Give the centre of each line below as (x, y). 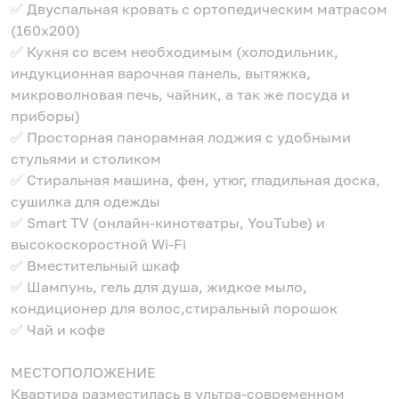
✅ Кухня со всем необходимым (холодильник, (175, 52)
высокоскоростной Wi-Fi (98, 244)
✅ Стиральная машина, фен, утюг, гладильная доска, (195, 180)
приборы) (45, 116)
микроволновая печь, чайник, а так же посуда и (180, 94)
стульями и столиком (86, 159)
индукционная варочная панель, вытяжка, (161, 73)
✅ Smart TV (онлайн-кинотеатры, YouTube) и (168, 223)
